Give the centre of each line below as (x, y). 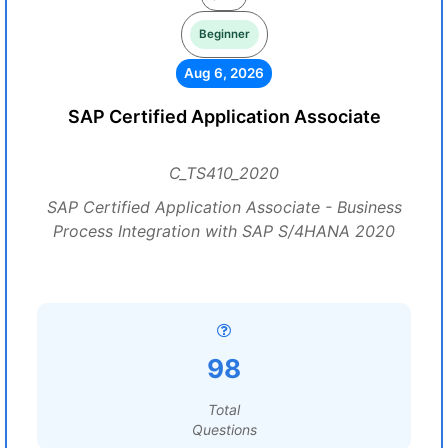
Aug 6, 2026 (224, 73)
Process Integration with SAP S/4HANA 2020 (224, 231)
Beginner (224, 34)
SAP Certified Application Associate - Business (224, 207)
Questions (224, 429)
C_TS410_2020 (224, 173)
